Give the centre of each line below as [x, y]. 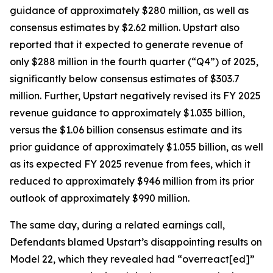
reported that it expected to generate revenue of [126, 44]
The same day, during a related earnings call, [117, 225]
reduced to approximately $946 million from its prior [132, 181]
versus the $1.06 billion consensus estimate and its [126, 130]
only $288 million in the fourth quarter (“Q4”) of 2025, [134, 62]
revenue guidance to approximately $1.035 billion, [127, 113]
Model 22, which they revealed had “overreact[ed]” [132, 259]
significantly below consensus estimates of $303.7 [125, 79]
